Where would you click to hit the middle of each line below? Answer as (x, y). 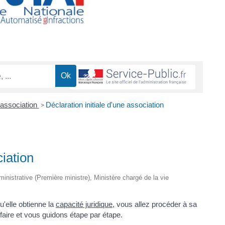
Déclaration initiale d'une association (105, 105)
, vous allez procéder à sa (155, 204)
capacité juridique (84, 204)
